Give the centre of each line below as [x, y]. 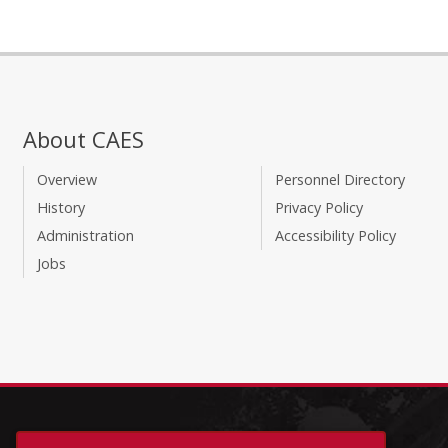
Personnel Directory [339, 180]
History [60, 208]
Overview [66, 180]
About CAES [84, 139]
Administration [85, 236]
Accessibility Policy [335, 236]
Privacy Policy [318, 208]
